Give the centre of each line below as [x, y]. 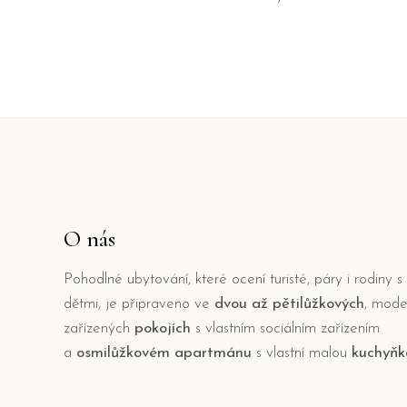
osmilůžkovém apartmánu [164, 352]
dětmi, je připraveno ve [137, 303]
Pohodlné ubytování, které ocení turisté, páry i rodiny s [233, 279]
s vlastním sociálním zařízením [285, 328]
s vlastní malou [299, 352]
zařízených [99, 328]
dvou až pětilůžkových [287, 303]
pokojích [163, 328]
